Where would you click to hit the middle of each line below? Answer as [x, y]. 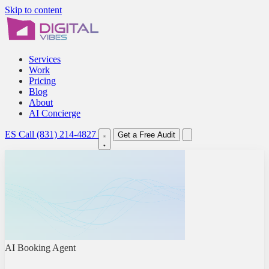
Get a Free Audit [147, 135]
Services [45, 59]
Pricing [42, 81]
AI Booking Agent [40, 248]
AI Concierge [55, 113]
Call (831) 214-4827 [59, 134]
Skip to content [33, 10]
